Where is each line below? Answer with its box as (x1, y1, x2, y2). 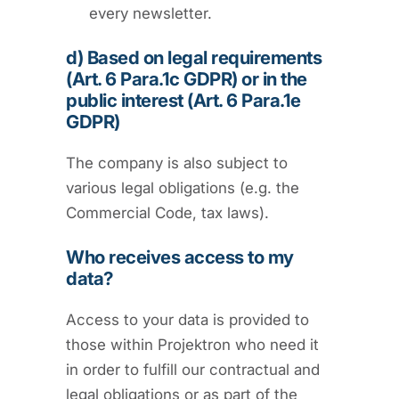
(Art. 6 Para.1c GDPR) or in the (66, 67, 307, 90)
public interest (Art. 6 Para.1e (66, 88, 301, 111)
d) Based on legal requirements (66, 45, 322, 69)
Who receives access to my (66, 245, 294, 268)
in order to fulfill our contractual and (66, 360, 320, 379)
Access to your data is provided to (66, 310, 309, 329)
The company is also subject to (66, 153, 288, 172)
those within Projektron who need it (66, 335, 319, 354)
